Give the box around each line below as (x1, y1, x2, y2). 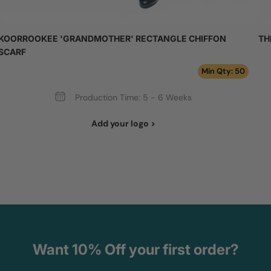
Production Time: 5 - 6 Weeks (75, 92, 192, 103)
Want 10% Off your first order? (32, 241, 239, 259)
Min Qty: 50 (201, 65, 245, 76)
